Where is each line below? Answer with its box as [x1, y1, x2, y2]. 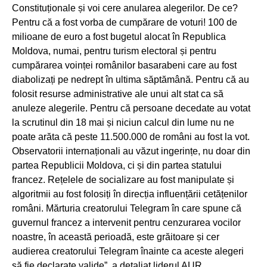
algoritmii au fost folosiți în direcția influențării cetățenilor [12, 188, 247, 199]
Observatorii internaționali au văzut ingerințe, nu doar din [12, 145, 250, 156]
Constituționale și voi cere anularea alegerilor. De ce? [12, 2, 238, 13]
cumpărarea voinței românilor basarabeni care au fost [12, 60, 237, 70]
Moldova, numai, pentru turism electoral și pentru [12, 45, 216, 56]
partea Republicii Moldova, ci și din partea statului [12, 160, 222, 170]
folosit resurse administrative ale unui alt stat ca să [12, 88, 223, 99]
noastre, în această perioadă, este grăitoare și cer [12, 231, 219, 242]
